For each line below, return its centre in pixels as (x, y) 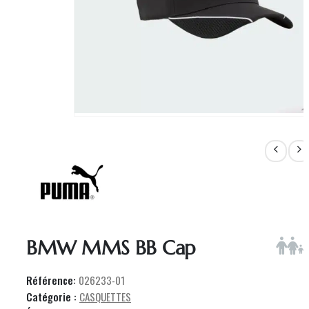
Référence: (52, 280)
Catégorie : (53, 296)
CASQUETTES (105, 296)
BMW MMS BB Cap (111, 248)
